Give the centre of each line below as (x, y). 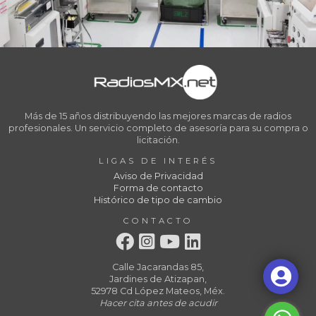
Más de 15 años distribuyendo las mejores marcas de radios (158, 116)
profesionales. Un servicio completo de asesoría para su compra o (158, 128)
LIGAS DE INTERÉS (158, 160)
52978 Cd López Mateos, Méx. (158, 291)
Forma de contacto (158, 188)
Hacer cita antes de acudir (158, 303)
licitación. (158, 140)
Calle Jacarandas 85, (158, 267)
